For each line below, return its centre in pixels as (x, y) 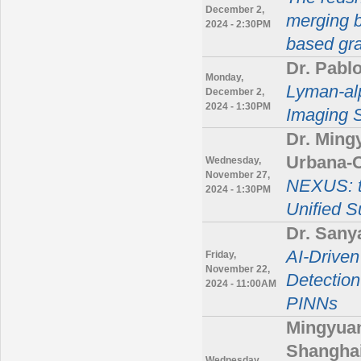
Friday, (221, 254)
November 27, (238, 174)
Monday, (224, 77)
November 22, (238, 269)
